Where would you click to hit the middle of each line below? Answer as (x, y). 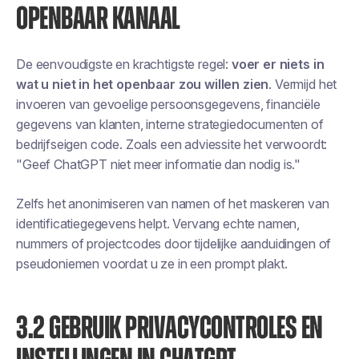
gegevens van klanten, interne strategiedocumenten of (170, 124)
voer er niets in (278, 64)
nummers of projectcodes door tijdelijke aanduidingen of (174, 244)
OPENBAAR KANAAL (98, 19)
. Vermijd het (303, 84)
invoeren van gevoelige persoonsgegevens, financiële (168, 104)
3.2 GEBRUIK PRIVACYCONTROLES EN (169, 329)
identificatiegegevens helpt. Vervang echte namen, (158, 224)
